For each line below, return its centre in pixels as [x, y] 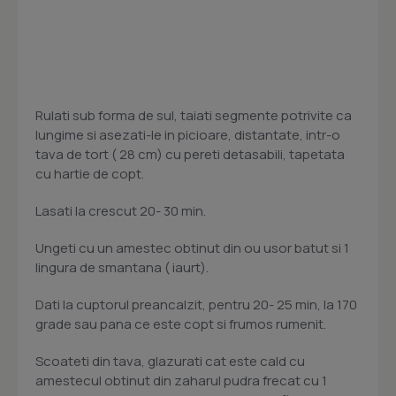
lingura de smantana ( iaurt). [122, 268]
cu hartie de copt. [90, 174]
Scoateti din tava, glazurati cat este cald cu [170, 362]
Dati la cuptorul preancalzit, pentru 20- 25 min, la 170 [196, 305]
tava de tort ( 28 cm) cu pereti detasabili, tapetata [190, 155]
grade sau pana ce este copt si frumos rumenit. [181, 324]
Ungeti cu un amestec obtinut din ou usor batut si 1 [192, 248]
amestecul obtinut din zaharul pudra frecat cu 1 [181, 381]
